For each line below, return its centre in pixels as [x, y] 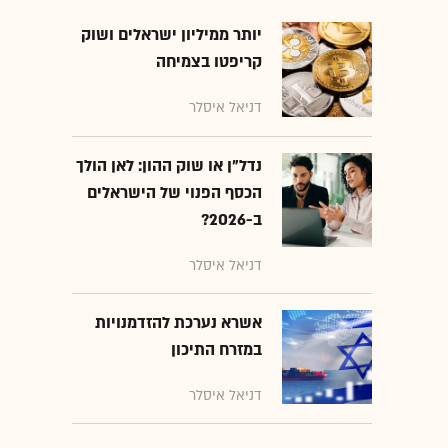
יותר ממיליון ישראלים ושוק [171, 35]
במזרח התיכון [216, 349]
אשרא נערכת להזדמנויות [178, 322]
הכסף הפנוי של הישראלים [174, 192]
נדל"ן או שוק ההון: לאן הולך [169, 165]
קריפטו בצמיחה [209, 62]
